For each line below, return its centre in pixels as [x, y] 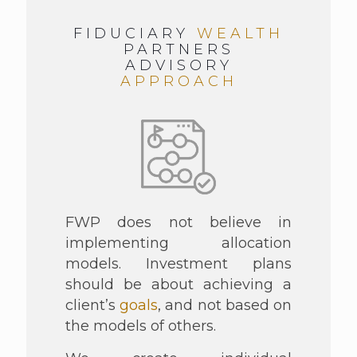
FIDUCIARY [135, 33]
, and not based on [225, 305]
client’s [92, 305]
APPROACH [178, 81]
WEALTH [240, 33]
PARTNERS [178, 49]
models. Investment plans [178, 264]
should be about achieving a [178, 284]
